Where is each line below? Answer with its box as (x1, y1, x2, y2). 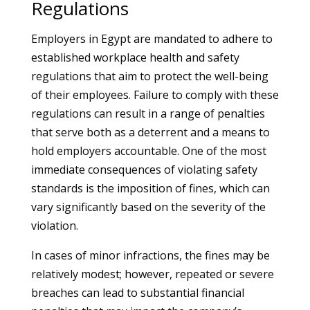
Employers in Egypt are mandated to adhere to (30, 31, 273, 46)
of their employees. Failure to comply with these (30, 87, 279, 102)
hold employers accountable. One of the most (30, 143, 266, 158)
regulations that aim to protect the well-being (30, 69, 268, 84)
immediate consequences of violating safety (30, 162, 257, 177)
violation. (30, 218, 78, 233)
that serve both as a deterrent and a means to (30, 125, 270, 140)
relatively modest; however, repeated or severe (30, 266, 274, 282)
